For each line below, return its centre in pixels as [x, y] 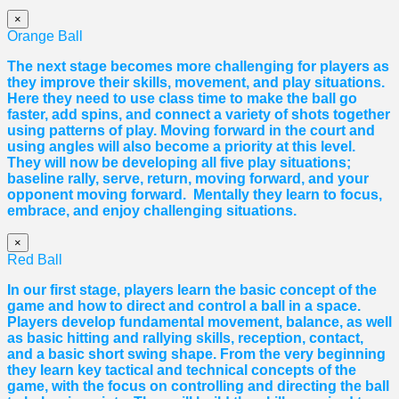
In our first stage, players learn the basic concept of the [192, 290]
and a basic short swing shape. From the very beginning [196, 354]
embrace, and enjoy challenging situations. [152, 211]
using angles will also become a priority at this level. [181, 147]
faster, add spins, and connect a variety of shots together [199, 115]
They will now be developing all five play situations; [179, 163]
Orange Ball [45, 37]
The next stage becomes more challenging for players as [198, 67]
